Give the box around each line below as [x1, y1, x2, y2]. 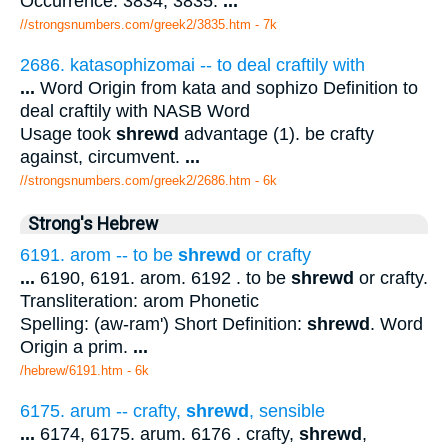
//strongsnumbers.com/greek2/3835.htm [20, 17, 251, 33]
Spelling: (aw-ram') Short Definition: [20, 313, 307, 334]
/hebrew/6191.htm [20, 362, 123, 378]
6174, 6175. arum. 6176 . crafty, [35, 423, 299, 444]
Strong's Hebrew [28, 213, 158, 234]
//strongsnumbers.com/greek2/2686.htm [20, 172, 251, 188]
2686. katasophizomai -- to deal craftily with [20, 54, 365, 75]
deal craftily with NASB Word [20, 100, 250, 121]
